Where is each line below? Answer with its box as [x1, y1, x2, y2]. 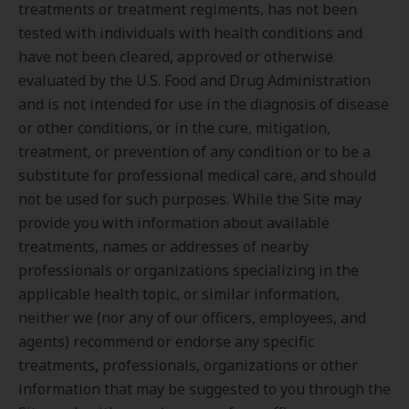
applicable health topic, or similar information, [18, 284, 340, 304]
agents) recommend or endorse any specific [18, 331, 314, 351]
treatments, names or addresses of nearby [18, 236, 309, 257]
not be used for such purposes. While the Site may [18, 189, 362, 209]
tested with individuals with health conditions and [18, 23, 362, 43]
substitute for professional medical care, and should [18, 165, 376, 185]
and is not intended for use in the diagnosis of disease [18, 94, 389, 114]
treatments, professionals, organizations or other [18, 355, 358, 375]
